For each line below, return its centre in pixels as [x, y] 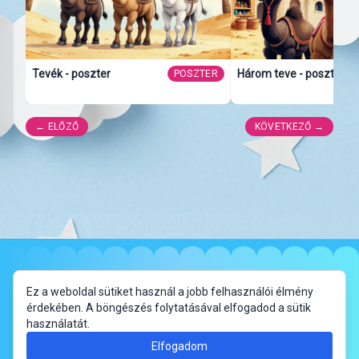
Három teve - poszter [291, 73]
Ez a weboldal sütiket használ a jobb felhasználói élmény [170, 292]
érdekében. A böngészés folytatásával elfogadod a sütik [169, 308]
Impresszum [100, 282]
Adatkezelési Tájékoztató [221, 282]
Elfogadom [179, 346]
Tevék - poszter [71, 73]
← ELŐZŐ [57, 126]
